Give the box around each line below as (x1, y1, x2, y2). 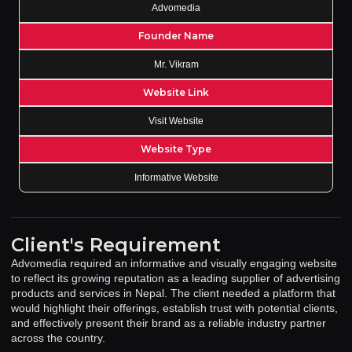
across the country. (11, 332, 105, 344)
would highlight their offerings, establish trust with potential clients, (11, 302, 338, 314)
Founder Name (138, 30, 214, 42)
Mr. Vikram (153, 59, 199, 70)
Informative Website (134, 172, 218, 183)
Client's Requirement (11, 233, 221, 256)
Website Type (141, 143, 211, 155)
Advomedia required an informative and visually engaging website (11, 257, 337, 269)
